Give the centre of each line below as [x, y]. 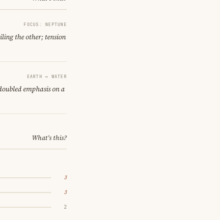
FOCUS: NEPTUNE [45, 24]
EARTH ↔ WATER [47, 76]
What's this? [49, 137]
